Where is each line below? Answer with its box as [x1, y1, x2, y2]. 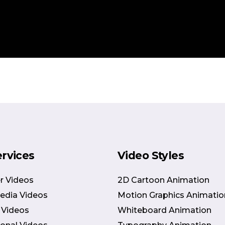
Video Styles [117, 149, 184, 162]
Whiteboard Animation [117, 205, 211, 215]
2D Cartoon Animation [117, 175, 209, 185]
